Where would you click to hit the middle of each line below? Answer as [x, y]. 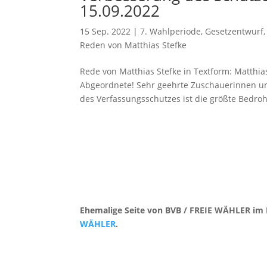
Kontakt [95, 246]
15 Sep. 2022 [105, 31]
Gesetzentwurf [235, 31]
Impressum [143, 246]
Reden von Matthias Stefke [133, 45]
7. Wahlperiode [171, 31]
